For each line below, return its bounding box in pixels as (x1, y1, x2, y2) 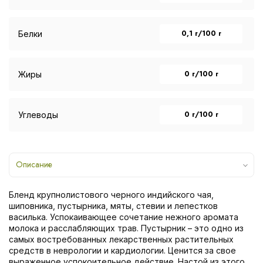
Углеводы (18, 109, 58, 120)
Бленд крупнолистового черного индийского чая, (9, 189, 214, 200)
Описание (16, 158, 52, 170)
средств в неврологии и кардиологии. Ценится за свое (9, 245, 236, 255)
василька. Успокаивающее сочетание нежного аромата (9, 211, 238, 222)
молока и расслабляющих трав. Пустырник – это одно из (9, 222, 244, 233)
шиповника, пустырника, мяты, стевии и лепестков (9, 200, 218, 211)
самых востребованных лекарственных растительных (9, 234, 234, 244)
